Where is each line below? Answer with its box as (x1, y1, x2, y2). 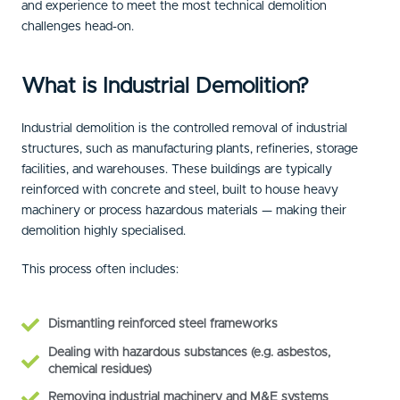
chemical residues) (48, 362, 152, 376)
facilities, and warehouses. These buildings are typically (21, 162, 332, 176)
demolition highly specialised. (21, 224, 186, 237)
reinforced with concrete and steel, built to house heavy (21, 183, 338, 196)
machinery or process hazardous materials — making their (21, 204, 346, 217)
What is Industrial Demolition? (21, 75, 309, 97)
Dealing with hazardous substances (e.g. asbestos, (48, 346, 330, 359)
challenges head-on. (21, 20, 134, 33)
